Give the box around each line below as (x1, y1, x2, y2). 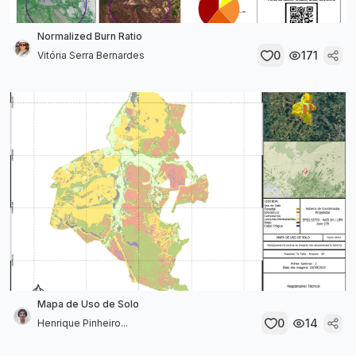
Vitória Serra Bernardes (37, 48, 145, 61)
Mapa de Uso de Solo (37, 298, 139, 310)
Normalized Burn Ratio (37, 30, 142, 42)
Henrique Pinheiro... (37, 316, 128, 329)
